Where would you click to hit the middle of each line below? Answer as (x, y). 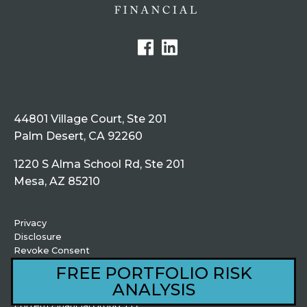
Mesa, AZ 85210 (57, 182)
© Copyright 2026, (54, 291)
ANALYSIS (153, 290)
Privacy (30, 223)
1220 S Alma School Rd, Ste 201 (99, 164)
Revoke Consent (52, 250)
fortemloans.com (53, 264)
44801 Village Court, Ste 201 (90, 119)
